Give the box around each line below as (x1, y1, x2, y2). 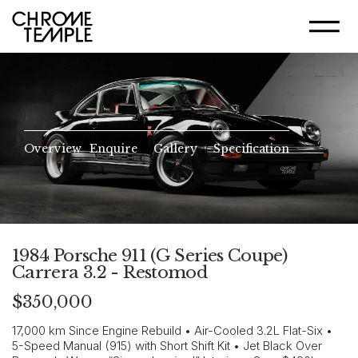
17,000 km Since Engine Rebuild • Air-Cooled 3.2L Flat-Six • (12, 323, 332, 338)
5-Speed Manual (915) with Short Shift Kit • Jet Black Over (12, 338, 322, 353)
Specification (213, 141, 289, 156)
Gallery (153, 141, 197, 156)
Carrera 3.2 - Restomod (12, 262, 208, 283)
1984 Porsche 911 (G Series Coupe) (12, 245, 288, 266)
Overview (24, 141, 82, 156)
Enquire (89, 141, 137, 156)
